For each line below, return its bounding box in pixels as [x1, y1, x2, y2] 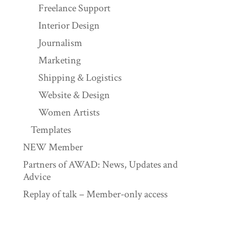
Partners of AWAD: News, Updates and [22, 158, 178, 172]
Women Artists [38, 106, 100, 120]
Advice [22, 170, 51, 184]
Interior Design [38, 19, 100, 33]
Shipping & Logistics [38, 71, 122, 85]
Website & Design [38, 88, 110, 102]
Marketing [38, 54, 81, 67]
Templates [30, 123, 71, 137]
